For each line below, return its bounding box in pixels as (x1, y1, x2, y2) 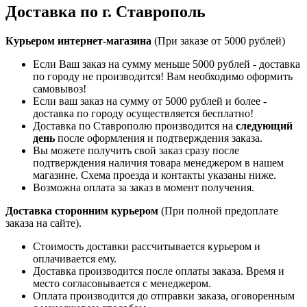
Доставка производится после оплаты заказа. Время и (33, 265, 284, 277)
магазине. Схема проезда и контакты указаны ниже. (33, 169, 276, 181)
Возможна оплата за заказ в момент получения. (33, 181, 254, 193)
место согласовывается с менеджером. (33, 277, 211, 289)
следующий (236, 119, 293, 132)
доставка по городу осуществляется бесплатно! (33, 107, 254, 119)
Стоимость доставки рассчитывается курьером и (33, 240, 260, 252)
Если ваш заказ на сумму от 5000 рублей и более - (33, 95, 267, 107)
